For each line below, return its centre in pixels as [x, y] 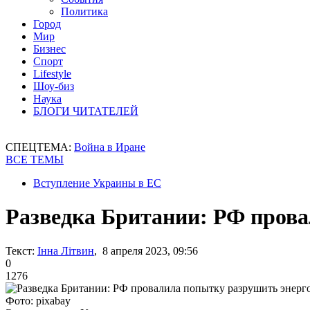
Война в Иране [110, 147]
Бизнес [49, 49]
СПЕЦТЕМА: [40, 147]
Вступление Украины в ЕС [97, 183]
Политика [84, 11]
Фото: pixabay [38, 300]
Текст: [20, 250]
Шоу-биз [54, 86]
